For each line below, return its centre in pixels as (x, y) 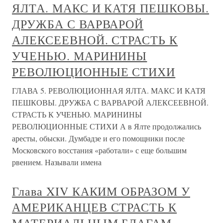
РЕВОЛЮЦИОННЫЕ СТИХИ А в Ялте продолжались (107, 126)
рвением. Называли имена (57, 162)
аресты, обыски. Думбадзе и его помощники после (98, 138)
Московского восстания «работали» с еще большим (99, 150)
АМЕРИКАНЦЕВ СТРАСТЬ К (95, 207)
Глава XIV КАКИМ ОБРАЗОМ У (101, 191)
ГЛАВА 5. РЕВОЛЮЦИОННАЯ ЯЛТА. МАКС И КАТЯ (109, 91)
